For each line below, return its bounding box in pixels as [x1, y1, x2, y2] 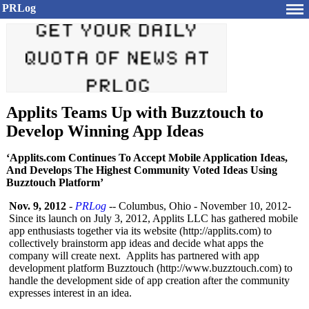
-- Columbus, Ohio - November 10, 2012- [106, 200, 291, 212]
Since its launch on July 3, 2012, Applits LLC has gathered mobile [9, 212, 298, 224]
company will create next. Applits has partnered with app [9, 250, 259, 261]
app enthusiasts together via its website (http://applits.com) [9, 225, 261, 237]
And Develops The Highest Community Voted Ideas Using [6, 164, 277, 176]
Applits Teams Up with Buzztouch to [6, 103, 263, 121]
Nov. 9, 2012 [9, 200, 66, 212]
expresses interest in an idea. [9, 287, 132, 299]
